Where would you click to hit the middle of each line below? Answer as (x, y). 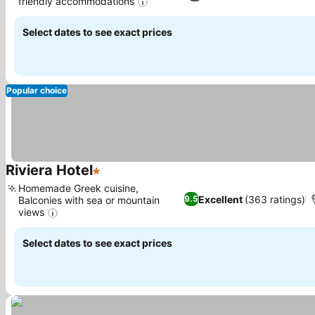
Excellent (220, 199)
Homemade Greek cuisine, (78, 188)
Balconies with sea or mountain (89, 200)
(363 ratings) (275, 199)
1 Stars (110, 178)
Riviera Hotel (49, 171)
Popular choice (37, 91)
